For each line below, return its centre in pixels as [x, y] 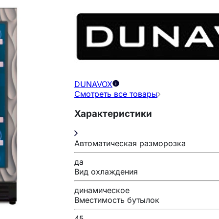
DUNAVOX [93, 84]
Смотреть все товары [116, 94]
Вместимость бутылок [117, 200]
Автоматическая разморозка [130, 143]
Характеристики [113, 113]
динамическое [102, 190]
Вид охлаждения [106, 171]
